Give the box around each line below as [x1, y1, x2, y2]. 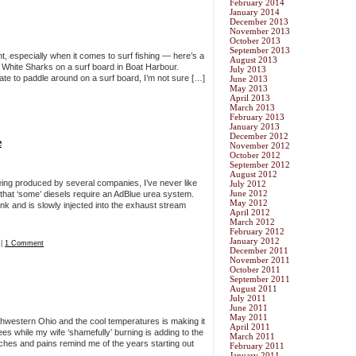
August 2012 [230, 169, 277, 180]
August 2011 [230, 284, 277, 294]
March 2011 [230, 331, 275, 342]
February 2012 [230, 226, 284, 237]
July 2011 [230, 293, 266, 304]
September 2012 [230, 160, 290, 170]
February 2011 [230, 341, 284, 351]
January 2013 [230, 122, 280, 132]
